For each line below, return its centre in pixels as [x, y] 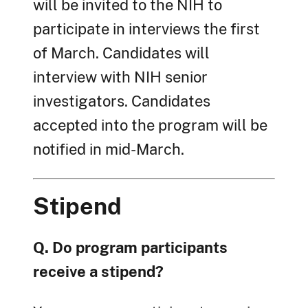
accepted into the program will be [150, 125]
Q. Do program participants [130, 248]
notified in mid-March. [109, 150]
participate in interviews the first [146, 29]
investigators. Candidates [122, 101]
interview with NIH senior [120, 77]
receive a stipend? [98, 272]
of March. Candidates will [121, 53]
